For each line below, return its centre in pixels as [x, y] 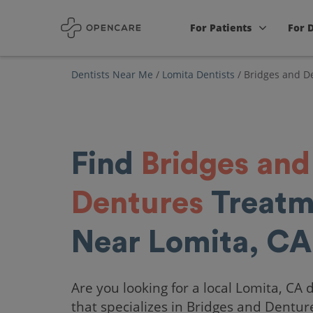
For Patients [221, 28]
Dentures [137, 203]
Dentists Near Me [112, 74]
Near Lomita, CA [191, 242]
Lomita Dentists [198, 74]
